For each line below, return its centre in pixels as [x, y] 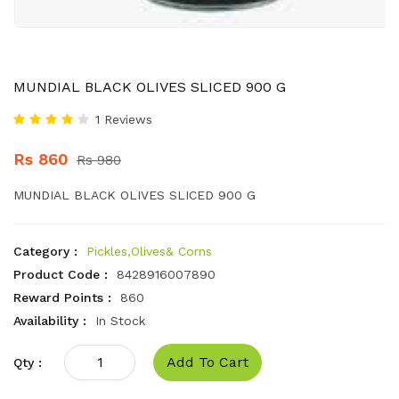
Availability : [50, 321]
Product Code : [61, 274]
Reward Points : [62, 297]
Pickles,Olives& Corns [149, 251]
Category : [45, 251]
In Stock [120, 321]
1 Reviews [124, 119]
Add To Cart [208, 362]
